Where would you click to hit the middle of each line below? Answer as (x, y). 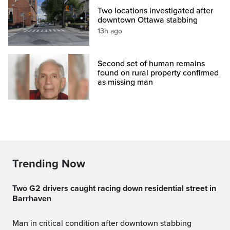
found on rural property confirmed (158, 73)
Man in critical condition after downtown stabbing (105, 223)
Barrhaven (32, 198)
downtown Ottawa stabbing (148, 20)
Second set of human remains (151, 63)
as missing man (126, 82)
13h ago (110, 31)
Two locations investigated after (156, 11)
